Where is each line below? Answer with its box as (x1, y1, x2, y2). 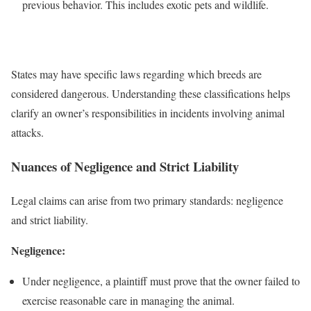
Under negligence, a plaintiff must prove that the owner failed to (22, 273, 300, 288)
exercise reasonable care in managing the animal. (22, 292, 235, 308)
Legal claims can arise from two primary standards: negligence (11, 192, 283, 208)
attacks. (11, 125, 44, 140)
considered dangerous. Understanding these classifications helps (11, 86, 290, 101)
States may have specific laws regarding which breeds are (11, 67, 262, 82)
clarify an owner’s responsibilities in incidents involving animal (11, 106, 285, 121)
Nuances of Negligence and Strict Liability (11, 156, 239, 176)
